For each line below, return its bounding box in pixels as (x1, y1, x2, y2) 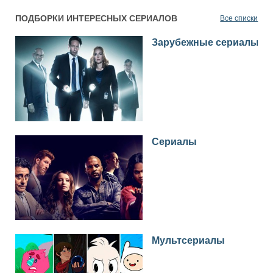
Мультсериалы (152, 235, 225, 246)
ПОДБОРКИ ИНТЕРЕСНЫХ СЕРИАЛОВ (15, 13, 177, 23)
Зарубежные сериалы (152, 37, 259, 48)
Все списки (220, 14, 258, 23)
